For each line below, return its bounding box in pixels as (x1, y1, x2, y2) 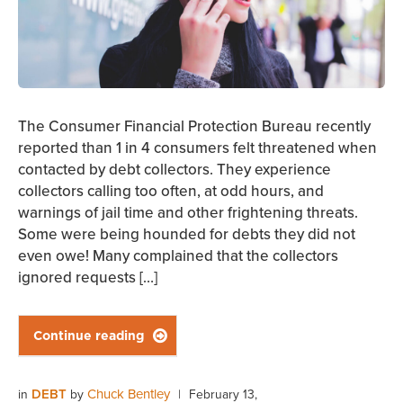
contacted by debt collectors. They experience (18, 158, 331, 181)
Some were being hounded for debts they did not (18, 223, 355, 246)
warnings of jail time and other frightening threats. (18, 201, 358, 224)
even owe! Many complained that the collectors (18, 245, 338, 267)
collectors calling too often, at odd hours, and (18, 180, 324, 202)
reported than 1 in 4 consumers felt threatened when (18, 137, 377, 159)
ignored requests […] (18, 266, 157, 289)
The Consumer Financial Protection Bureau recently (18, 115, 371, 138)
